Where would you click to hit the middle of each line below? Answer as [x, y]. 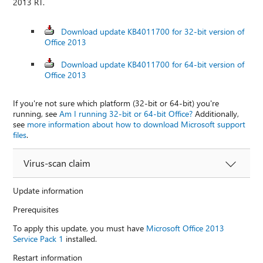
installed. [80, 238]
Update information [48, 190]
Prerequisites [36, 209]
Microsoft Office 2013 [186, 228]
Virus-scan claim [57, 163]
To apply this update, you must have [80, 228]
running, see [36, 113]
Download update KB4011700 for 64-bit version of [153, 64]
